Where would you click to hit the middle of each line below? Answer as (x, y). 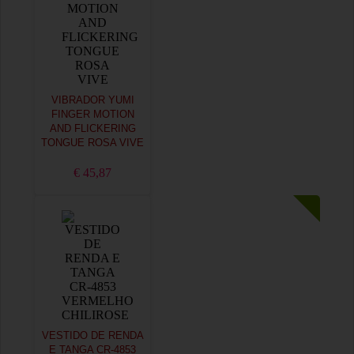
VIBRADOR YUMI (92, 100)
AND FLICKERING (92, 129)
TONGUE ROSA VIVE (92, 143)
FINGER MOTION (92, 115)
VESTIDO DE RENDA (92, 336)
